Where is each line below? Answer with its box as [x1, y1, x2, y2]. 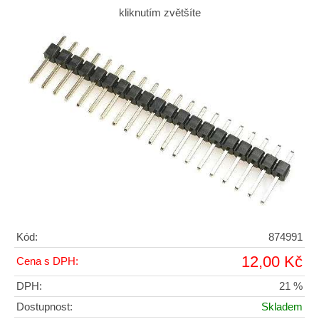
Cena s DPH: [16, 255, 78, 267]
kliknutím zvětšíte [118, 7, 201, 19]
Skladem [261, 300, 303, 313]
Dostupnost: [16, 300, 73, 313]
